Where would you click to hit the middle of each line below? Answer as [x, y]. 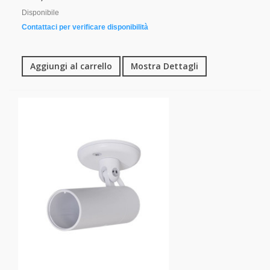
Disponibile [40, 13]
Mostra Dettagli [165, 66]
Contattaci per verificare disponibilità [85, 27]
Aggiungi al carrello [71, 66]
